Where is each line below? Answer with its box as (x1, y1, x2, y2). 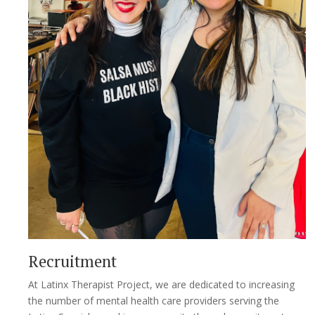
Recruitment (28, 250, 117, 273)
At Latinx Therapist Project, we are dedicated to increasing (28, 278, 295, 292)
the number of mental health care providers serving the (28, 294, 279, 308)
